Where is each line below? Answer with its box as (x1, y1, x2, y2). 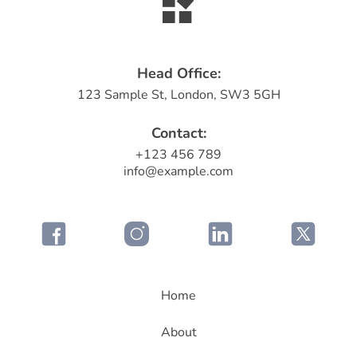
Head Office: (136, 63, 221, 83)
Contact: (151, 123, 206, 143)
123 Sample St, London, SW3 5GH (76, 85, 280, 104)
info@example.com (124, 162, 233, 180)
